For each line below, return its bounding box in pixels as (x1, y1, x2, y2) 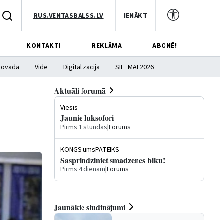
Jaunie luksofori (60, 112, 114, 123)
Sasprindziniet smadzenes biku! (60, 154, 165, 165)
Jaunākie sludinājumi (54, 201, 125, 213)
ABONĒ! (152, 40, 177, 51)
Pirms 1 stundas (60, 122, 107, 132)
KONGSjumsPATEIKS (60, 145, 119, 155)
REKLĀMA (91, 40, 122, 51)
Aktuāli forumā (54, 84, 106, 96)
